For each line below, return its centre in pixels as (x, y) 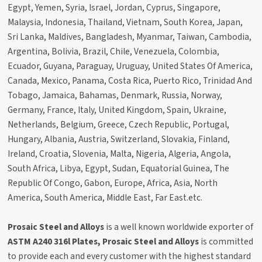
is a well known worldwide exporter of (179, 227)
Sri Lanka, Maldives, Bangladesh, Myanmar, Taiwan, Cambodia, (130, 37)
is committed (226, 241)
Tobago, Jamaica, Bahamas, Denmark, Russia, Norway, (115, 95)
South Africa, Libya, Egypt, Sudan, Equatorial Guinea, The (119, 168)
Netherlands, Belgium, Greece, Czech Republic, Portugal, (119, 124)
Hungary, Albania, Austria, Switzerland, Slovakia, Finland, (119, 139)
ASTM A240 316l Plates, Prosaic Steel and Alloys (104, 241)
